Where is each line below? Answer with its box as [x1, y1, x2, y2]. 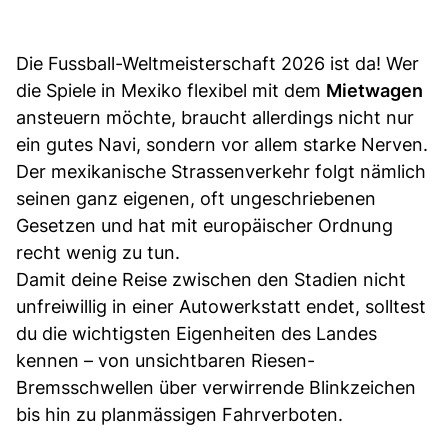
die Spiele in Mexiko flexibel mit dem [16, 79, 326, 101]
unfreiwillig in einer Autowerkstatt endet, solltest [16, 295, 426, 317]
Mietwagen [326, 79, 423, 101]
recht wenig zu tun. [16, 241, 180, 263]
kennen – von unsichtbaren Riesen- [16, 349, 315, 371]
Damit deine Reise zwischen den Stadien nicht [16, 268, 406, 290]
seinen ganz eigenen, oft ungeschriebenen [16, 187, 376, 209]
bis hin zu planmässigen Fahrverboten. [16, 403, 343, 425]
